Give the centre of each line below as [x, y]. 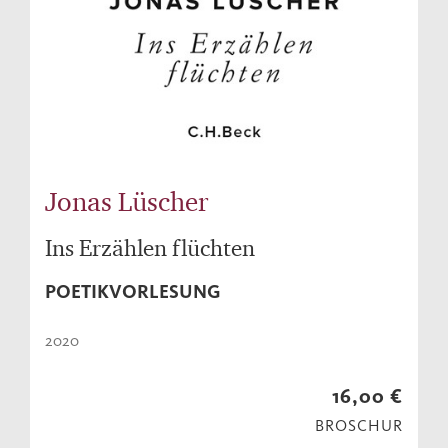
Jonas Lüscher [126, 201]
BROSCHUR [359, 426]
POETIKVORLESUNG [132, 292]
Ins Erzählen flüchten [150, 248]
